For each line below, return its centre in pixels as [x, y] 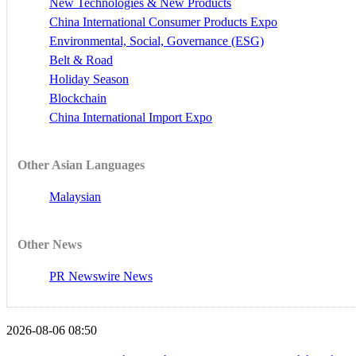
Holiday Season [89, 79]
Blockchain [78, 99]
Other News [50, 245]
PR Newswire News [101, 277]
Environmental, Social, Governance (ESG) [157, 41]
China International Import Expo [131, 118]
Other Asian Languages [81, 165]
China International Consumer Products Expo [163, 22]
